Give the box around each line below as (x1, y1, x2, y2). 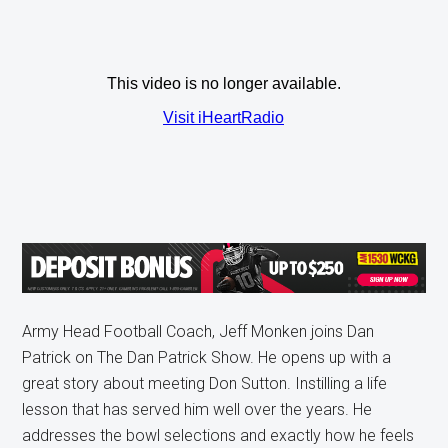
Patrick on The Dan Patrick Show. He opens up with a (22, 348, 392, 367)
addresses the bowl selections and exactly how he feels (22, 426, 415, 445)
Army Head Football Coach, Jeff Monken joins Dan (22, 322, 375, 341)
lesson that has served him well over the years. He (22, 400, 373, 419)
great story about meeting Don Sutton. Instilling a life (22, 374, 388, 393)
